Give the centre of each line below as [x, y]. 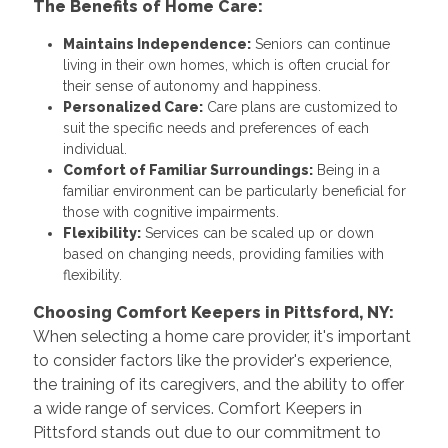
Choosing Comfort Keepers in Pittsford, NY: [213, 312]
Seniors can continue [320, 44]
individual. [94, 149]
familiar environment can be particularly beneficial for [234, 191]
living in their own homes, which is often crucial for [226, 65]
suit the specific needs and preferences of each [215, 128]
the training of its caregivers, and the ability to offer [218, 384]
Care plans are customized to [300, 107]
